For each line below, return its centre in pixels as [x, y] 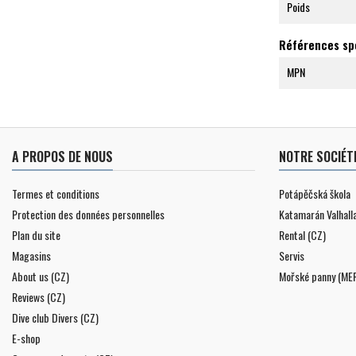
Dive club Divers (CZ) [55, 317]
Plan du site [36, 234]
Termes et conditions [56, 193]
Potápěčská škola [315, 193]
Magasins [31, 255]
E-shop [26, 338]
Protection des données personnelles [88, 214]
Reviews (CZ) [39, 296]
